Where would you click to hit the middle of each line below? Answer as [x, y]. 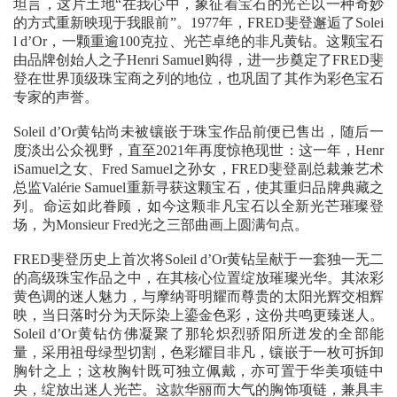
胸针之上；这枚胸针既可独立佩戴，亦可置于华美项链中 [198, 371]
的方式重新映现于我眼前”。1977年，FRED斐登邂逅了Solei [198, 23]
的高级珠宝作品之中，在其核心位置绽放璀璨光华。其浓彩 [198, 278]
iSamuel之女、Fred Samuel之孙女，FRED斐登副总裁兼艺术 [198, 169]
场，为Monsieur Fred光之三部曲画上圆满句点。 [161, 225]
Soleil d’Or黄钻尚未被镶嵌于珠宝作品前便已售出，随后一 [198, 132]
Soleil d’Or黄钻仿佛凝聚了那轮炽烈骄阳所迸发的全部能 [198, 334]
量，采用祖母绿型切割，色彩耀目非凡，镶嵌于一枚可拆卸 [198, 353]
